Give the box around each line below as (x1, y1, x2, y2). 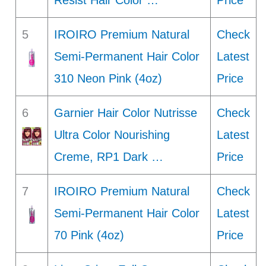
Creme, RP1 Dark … (53, 150, 163, 164)
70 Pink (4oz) (53, 229, 124, 242)
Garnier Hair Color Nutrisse (53, 106, 197, 120)
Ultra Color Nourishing (53, 128, 170, 142)
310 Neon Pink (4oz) (53, 72, 162, 85)
